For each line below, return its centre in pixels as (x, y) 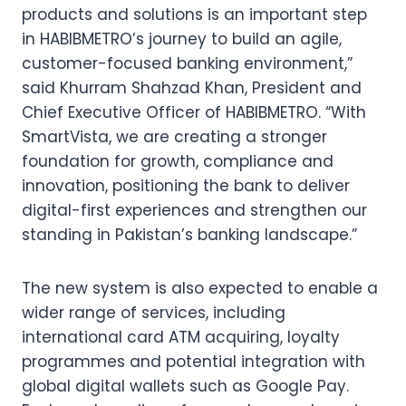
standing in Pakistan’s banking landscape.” (189, 234)
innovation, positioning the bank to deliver (186, 185)
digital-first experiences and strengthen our (194, 210)
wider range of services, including (154, 312)
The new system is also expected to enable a (200, 288)
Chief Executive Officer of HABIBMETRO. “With (194, 112)
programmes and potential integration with (193, 361)
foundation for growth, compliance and (178, 161)
